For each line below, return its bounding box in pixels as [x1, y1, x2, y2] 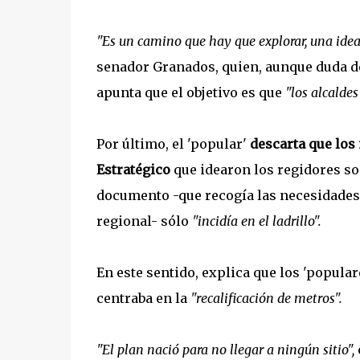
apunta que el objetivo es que [96, 84, 285, 100]
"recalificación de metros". [190, 290, 342, 306]
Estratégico [96, 162, 174, 178]
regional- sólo [96, 213, 192, 229]
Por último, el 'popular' [96, 136, 250, 152]
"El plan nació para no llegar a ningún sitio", [96, 342, 358, 358]
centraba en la [96, 290, 190, 306]
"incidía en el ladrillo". [191, 213, 321, 229]
